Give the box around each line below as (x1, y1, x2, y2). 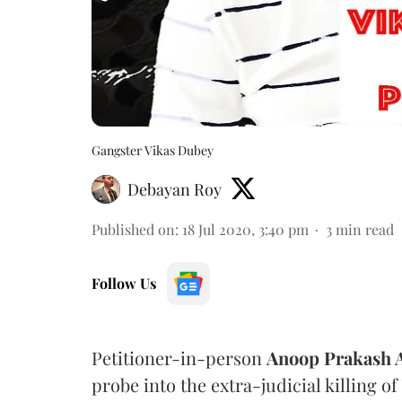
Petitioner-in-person (92, 345, 267, 370)
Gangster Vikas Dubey (92, 141, 214, 159)
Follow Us (92, 273, 156, 293)
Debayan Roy (127, 178, 222, 200)
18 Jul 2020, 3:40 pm (182, 219, 309, 239)
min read (336, 219, 394, 239)
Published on (92, 219, 175, 239)
